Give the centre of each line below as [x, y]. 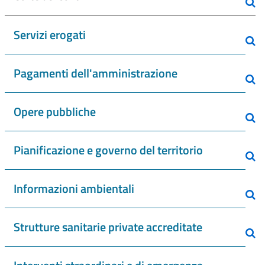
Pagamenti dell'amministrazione [96, 73]
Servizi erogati [50, 35]
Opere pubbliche [55, 112]
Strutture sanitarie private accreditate [108, 227]
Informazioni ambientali [74, 188]
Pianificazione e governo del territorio [108, 150]
